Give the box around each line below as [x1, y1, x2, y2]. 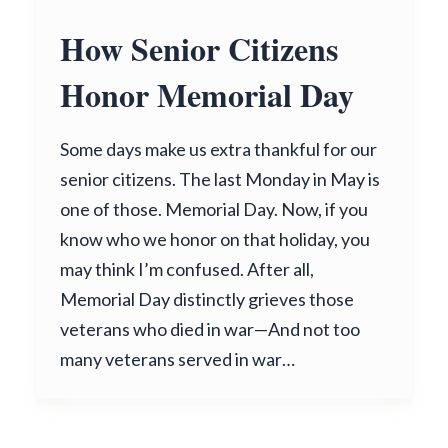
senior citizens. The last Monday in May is [60, 168, 380, 190]
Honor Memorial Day [60, 71, 354, 118]
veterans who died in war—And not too [60, 318, 360, 340]
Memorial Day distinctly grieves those [60, 288, 354, 310]
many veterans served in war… [60, 348, 295, 370]
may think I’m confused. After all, [60, 258, 314, 280]
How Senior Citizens [60, 25, 338, 72]
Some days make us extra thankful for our [60, 138, 377, 160]
